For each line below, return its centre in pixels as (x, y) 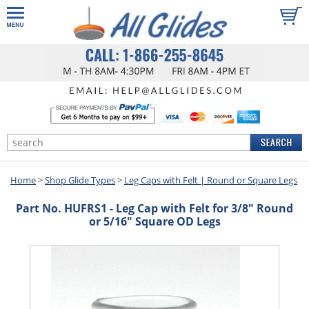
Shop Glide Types (80, 180)
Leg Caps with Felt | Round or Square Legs (211, 180)
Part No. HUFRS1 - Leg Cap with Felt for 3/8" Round (154, 208)
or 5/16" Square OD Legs (154, 221)
